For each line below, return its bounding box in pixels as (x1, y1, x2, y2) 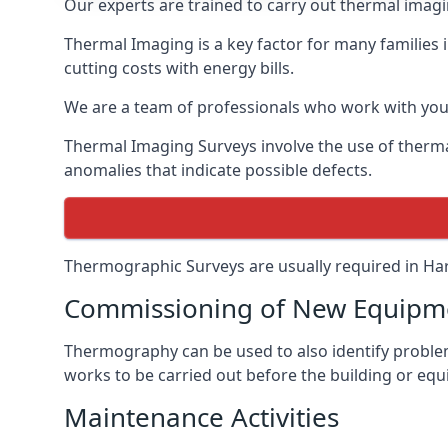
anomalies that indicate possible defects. (64, 159, 372, 181)
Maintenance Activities (64, 399, 339, 435)
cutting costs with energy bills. (64, 57, 294, 79)
